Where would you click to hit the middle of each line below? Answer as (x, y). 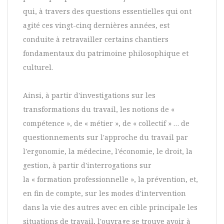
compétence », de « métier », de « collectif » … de (106, 123)
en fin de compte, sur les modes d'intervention (104, 193)
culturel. (38, 67)
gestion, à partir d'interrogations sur (87, 165)
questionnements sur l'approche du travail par (105, 137)
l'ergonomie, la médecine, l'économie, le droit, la (108, 151)
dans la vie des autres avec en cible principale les (110, 207)
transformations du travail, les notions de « (99, 109)
